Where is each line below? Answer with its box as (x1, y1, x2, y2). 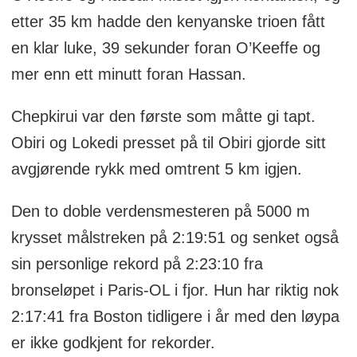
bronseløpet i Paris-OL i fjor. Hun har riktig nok (10, 280, 339, 299)
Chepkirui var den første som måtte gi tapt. (10, 107, 316, 125)
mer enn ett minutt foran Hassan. (10, 65, 246, 83)
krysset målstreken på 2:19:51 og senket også (10, 228, 339, 246)
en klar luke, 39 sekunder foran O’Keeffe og (10, 38, 320, 57)
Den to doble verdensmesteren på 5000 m (10, 202, 310, 220)
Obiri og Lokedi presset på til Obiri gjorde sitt (10, 133, 326, 151)
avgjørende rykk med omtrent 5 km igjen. (10, 159, 302, 178)
